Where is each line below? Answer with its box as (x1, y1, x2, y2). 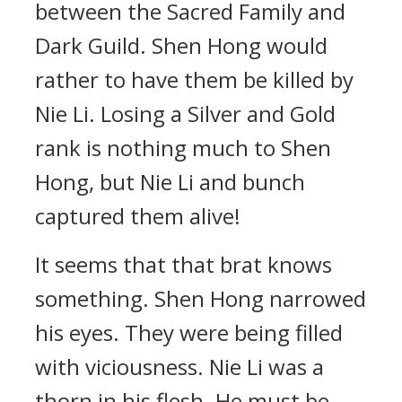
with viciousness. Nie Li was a (35, 352, 324, 381)
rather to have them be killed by (35, 65, 354, 94)
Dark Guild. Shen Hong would (35, 31, 328, 60)
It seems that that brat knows (35, 249, 332, 279)
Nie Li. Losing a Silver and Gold (35, 99, 336, 128)
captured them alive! (35, 201, 240, 231)
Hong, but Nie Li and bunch (35, 167, 305, 197)
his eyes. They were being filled (35, 318, 343, 347)
